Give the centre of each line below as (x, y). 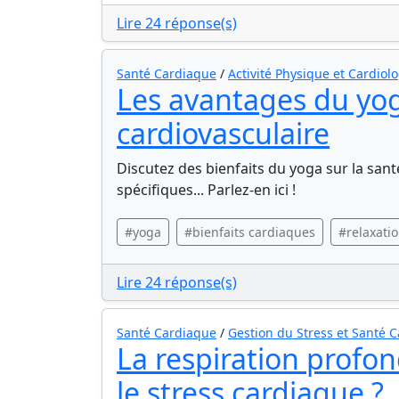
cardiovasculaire (223, 133)
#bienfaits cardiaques (250, 232)
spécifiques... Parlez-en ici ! (206, 190)
